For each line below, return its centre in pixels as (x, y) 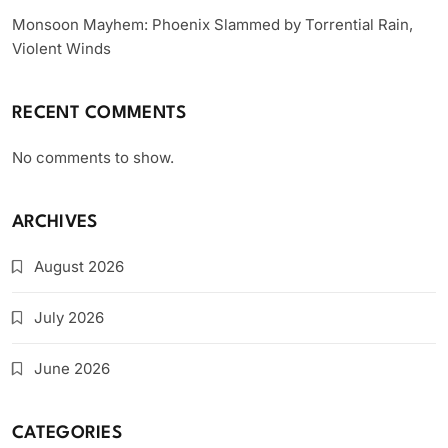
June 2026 (72, 369)
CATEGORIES (67, 434)
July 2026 (69, 318)
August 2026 (79, 267)
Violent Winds (61, 49)
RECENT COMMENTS (99, 114)
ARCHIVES (55, 223)
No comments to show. (93, 158)
